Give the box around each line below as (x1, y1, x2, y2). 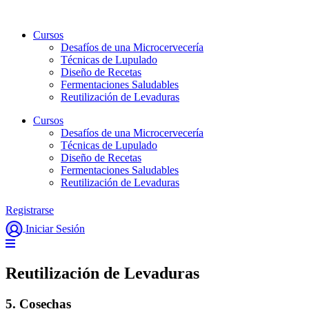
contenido (5, 30, 48, 41)
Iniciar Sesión (26, 222, 85, 235)
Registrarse (6, 203, 54, 216)
